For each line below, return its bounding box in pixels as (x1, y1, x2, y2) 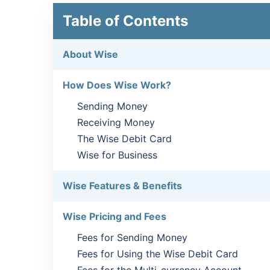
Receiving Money (77, 116, 155, 128)
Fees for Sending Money (77, 231, 187, 243)
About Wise (63, 48, 118, 60)
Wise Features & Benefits (63, 180, 182, 192)
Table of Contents (63, 12, 188, 30)
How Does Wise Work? (63, 79, 171, 91)
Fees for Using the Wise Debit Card (77, 248, 238, 260)
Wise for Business (77, 149, 157, 161)
